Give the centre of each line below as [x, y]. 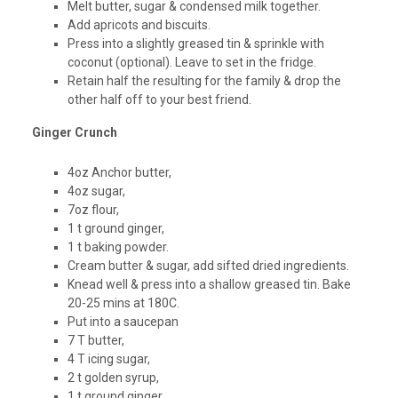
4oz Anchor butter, [119, 173]
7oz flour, [93, 210]
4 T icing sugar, [108, 359]
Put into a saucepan [123, 322]
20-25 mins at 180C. [123, 303]
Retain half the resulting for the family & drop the [204, 81]
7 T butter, [96, 341]
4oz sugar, [96, 191]
